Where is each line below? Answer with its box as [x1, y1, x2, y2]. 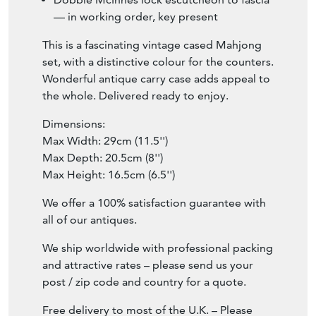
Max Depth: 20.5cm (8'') [42, 151, 163, 165]
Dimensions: [42, 117, 105, 131]
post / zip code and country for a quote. [42, 275, 246, 289]
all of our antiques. [42, 213, 137, 227]
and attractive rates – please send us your [42, 258, 253, 272]
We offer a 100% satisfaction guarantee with [42, 196, 266, 210]
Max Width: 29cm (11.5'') [42, 134, 168, 148]
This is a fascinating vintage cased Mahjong [42, 38, 262, 52]
